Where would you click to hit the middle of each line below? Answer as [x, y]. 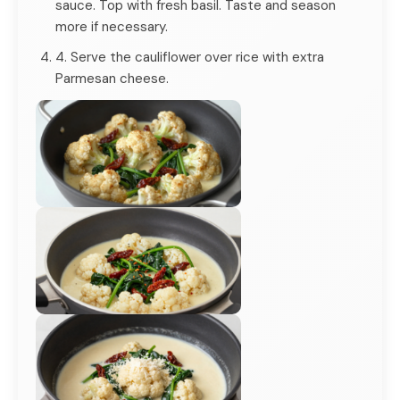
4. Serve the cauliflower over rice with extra [190, 57]
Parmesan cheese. [112, 78]
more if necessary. [112, 26]
